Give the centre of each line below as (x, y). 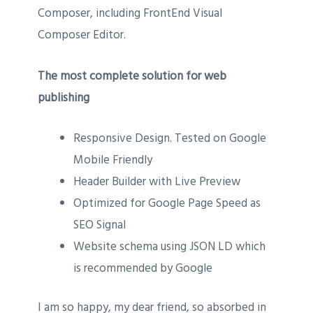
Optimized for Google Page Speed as (167, 203)
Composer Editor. (81, 35)
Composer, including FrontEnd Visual (130, 14)
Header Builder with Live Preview (156, 181)
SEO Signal (99, 225)
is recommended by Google (143, 268)
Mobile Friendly (112, 160)
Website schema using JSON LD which (169, 246)
